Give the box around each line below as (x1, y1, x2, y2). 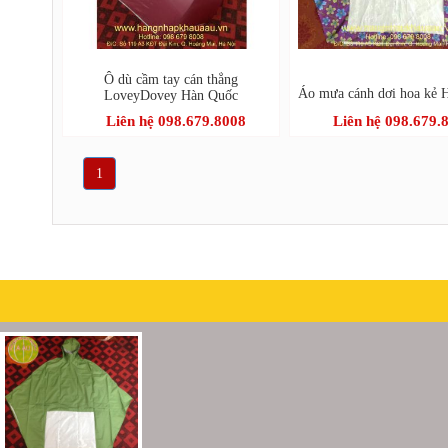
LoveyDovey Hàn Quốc (103, 87, 238, 103)
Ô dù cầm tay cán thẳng (103, 71, 238, 87)
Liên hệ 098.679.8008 (105, 112, 246, 129)
